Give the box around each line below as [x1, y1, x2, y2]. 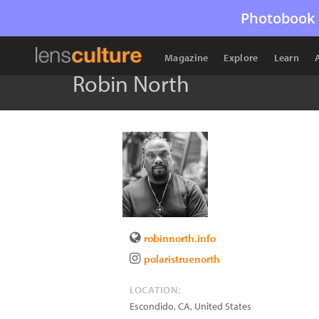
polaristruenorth [144, 252, 220, 266]
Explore [224, 51, 258, 64]
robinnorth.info [144, 231, 216, 245]
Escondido [130, 300, 174, 313]
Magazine [164, 51, 209, 64]
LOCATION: [130, 283, 181, 296]
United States [194, 300, 251, 313]
